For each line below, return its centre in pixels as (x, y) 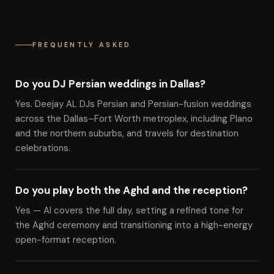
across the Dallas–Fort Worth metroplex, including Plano (134, 119)
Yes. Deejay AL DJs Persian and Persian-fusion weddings (133, 104)
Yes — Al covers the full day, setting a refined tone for (129, 210)
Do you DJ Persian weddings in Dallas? (110, 84)
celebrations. (43, 148)
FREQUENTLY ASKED (82, 45)
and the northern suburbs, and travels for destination (127, 133)
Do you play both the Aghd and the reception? (131, 190)
